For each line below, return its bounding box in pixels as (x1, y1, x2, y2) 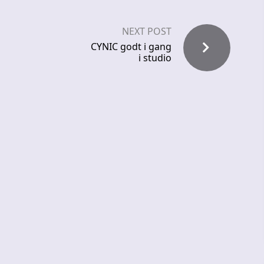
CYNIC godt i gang (91, 40, 171, 54)
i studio (138, 51, 171, 65)
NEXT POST (122, 25, 171, 38)
